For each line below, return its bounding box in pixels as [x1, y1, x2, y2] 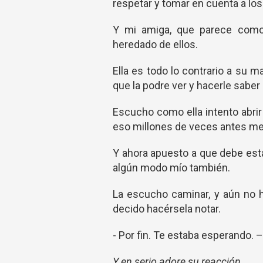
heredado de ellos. [113, 38, 198, 50]
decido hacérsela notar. [113, 203, 221, 215]
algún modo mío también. [113, 161, 230, 174]
